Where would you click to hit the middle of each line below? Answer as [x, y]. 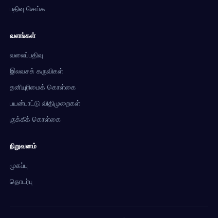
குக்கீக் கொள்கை [35, 119]
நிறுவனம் [23, 146]
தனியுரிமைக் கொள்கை [43, 87]
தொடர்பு [21, 182]
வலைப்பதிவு [27, 55]
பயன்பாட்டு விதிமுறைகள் [45, 103]
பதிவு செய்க [27, 9]
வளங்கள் [23, 36]
